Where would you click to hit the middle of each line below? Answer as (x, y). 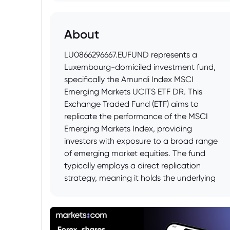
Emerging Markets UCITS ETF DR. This (133, 92)
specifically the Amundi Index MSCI (129, 79)
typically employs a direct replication (132, 166)
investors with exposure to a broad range (141, 141)
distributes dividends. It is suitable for (132, 203)
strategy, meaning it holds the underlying (140, 178)
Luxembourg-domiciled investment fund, (140, 67)
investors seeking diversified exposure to (139, 215)
